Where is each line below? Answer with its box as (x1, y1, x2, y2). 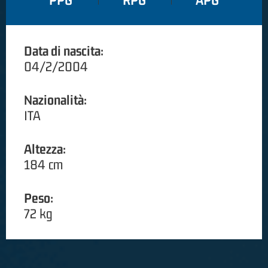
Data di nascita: (24, 43, 103, 59)
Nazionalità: (24, 92, 87, 108)
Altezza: (24, 141, 66, 157)
